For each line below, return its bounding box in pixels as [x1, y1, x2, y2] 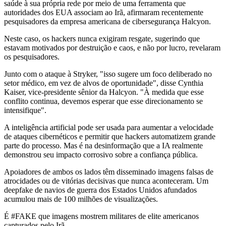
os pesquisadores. [4, 52, 60, 61]
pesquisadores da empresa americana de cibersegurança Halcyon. [4, 17, 211, 26]
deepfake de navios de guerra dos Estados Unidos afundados [4, 185, 197, 194]
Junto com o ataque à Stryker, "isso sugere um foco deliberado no [4, 69, 212, 78]
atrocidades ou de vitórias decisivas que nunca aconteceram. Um [4, 176, 208, 185]
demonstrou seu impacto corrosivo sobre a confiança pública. [4, 150, 198, 159]
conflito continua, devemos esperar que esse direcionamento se [4, 96, 203, 105]
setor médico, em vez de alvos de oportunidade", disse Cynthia [4, 78, 203, 87]
